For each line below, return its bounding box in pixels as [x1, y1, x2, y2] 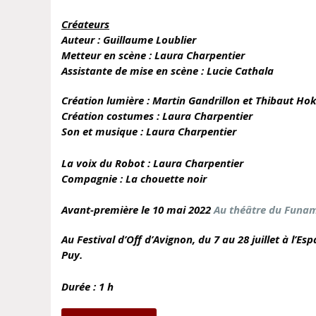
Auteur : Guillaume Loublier [61, 32, 196, 47]
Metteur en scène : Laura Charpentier [61, 48, 248, 63]
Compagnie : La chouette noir [61, 171, 207, 186]
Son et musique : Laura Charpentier [61, 124, 239, 139]
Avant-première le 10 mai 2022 [61, 202, 214, 217]
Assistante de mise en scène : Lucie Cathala [61, 63, 274, 78]
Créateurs [61, 17, 109, 32]
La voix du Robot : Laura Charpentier [61, 155, 243, 170]
